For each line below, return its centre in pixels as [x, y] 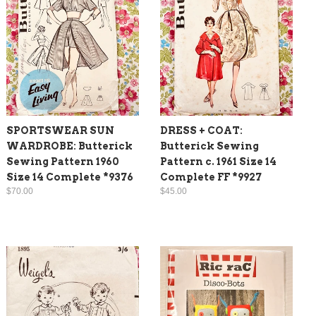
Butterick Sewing [209, 146]
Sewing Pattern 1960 [63, 161]
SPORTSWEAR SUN [60, 130]
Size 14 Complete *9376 [70, 177]
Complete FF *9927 [211, 177]
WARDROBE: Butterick [69, 146]
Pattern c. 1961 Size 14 [218, 161]
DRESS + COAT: [201, 130]
